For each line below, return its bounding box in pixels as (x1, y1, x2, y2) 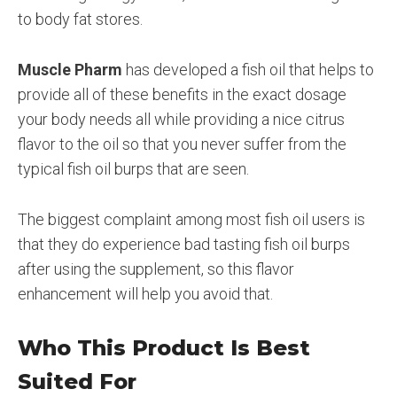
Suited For (18, 369, 136, 395)
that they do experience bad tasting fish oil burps (18, 234, 350, 253)
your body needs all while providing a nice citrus (18, 109, 345, 128)
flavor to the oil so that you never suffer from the (18, 134, 346, 153)
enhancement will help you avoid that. (18, 284, 273, 303)
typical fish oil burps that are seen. (18, 159, 249, 178)
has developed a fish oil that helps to (122, 59, 374, 79)
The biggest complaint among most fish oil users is (18, 209, 365, 229)
